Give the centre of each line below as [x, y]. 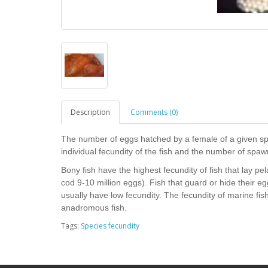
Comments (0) [154, 112]
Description [90, 112]
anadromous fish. [94, 208]
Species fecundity [110, 226]
